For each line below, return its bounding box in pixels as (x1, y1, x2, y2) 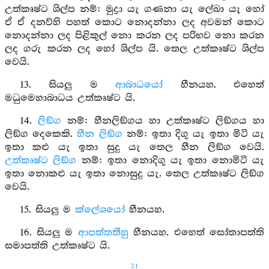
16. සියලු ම (19, 227, 78, 238)
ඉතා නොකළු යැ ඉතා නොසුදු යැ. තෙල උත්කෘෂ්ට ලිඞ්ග (5, 168, 264, 180)
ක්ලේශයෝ (74, 204, 125, 216)
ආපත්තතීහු (77, 227, 128, 238)
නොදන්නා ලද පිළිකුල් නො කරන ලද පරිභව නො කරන (5, 30, 264, 41)
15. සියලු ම (19, 204, 75, 216)
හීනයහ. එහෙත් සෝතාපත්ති (128, 227, 264, 238)
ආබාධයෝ (115, 79, 163, 91)
